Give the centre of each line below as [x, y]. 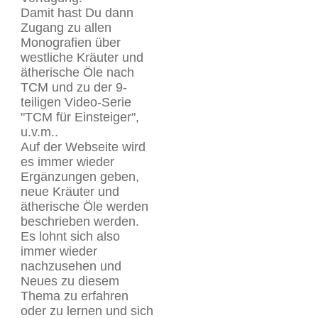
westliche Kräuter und [82, 57]
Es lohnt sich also [70, 236]
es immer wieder [67, 161]
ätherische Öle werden [84, 206]
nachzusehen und [71, 266]
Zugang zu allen [66, 27]
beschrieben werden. [80, 221]
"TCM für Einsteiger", [80, 117]
